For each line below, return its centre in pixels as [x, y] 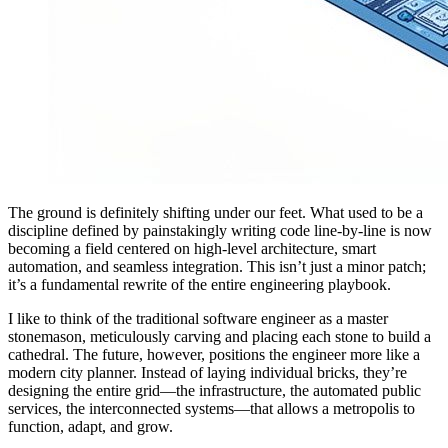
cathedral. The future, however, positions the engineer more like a [214, 355]
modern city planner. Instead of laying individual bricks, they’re [207, 373]
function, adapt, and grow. [90, 427]
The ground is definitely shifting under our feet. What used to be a [215, 213]
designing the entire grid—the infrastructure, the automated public [214, 391]
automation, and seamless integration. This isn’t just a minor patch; [217, 267]
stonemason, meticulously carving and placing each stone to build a [219, 337]
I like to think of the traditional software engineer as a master [198, 319]
